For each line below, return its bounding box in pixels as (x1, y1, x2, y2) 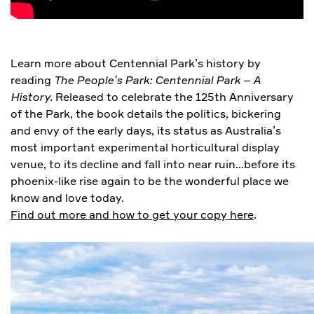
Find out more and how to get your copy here (11, 207, 254, 222)
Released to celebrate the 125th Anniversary (53, 90, 294, 104)
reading (11, 73, 54, 88)
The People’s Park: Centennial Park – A (54, 73, 261, 88)
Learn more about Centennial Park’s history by (11, 56, 261, 71)
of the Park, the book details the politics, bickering (11, 107, 281, 121)
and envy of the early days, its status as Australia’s (11, 123, 281, 138)
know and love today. (11, 191, 124, 205)
